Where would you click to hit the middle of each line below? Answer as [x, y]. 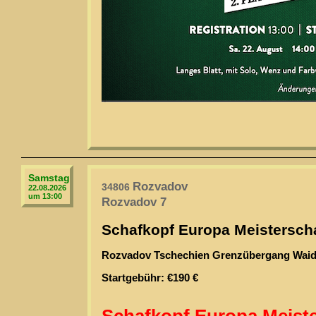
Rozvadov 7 [134, 202]
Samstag [49, 178]
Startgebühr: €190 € [150, 278]
